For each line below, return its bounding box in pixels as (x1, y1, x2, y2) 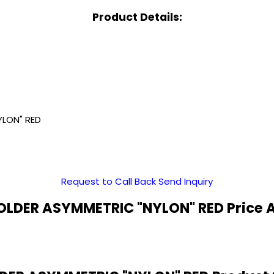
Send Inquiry (158, 175, 213, 188)
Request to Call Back (61, 175, 156, 188)
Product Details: (92, 9, 182, 24)
